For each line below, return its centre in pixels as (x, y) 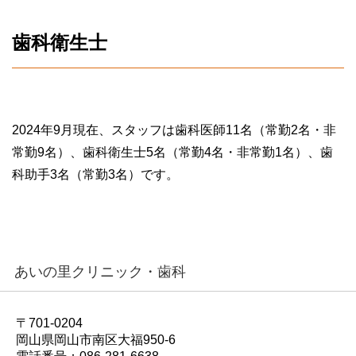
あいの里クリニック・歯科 (100, 271)
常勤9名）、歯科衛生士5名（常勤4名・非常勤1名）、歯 (172, 152)
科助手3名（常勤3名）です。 (95, 174)
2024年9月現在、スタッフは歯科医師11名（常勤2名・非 (174, 130)
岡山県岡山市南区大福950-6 (96, 339)
